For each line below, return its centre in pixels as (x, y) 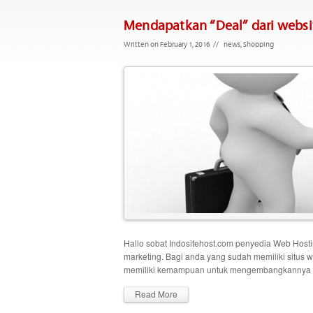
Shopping (259, 44)
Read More (156, 294)
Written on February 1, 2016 (167, 44)
